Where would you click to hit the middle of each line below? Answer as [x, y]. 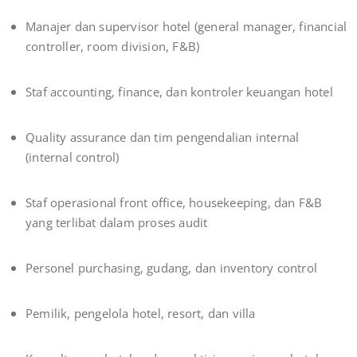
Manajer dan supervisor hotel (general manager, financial [186, 27]
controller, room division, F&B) [113, 47]
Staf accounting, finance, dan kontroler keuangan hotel [179, 92]
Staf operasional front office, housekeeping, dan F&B [174, 203]
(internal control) [73, 157]
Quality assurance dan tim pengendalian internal [163, 137]
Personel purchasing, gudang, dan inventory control [171, 268]
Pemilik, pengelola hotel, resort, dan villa [141, 314]
